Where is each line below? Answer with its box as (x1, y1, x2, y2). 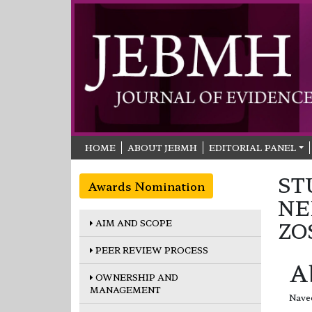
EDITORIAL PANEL (209, 141, 297, 153)
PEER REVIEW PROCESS (93, 243, 208, 256)
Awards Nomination (88, 177, 205, 194)
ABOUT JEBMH (127, 141, 197, 153)
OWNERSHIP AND (93, 270, 178, 283)
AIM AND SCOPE (93, 216, 172, 228)
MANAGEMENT (90, 283, 161, 295)
